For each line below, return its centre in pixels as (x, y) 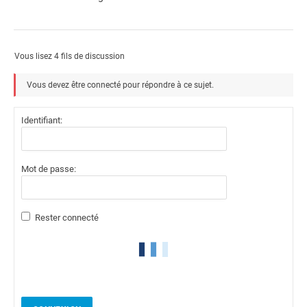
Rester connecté (67, 218)
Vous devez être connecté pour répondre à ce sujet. (120, 85)
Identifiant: (42, 121)
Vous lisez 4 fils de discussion (70, 57)
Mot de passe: (49, 169)
